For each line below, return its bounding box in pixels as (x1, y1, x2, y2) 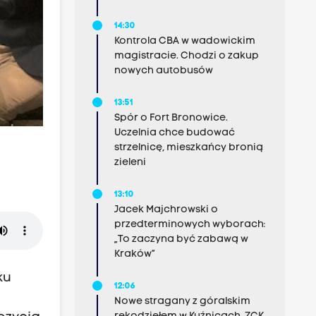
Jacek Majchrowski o (114, 205, 218, 215)
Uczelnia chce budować (114, 128, 235, 138)
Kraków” (114, 249, 155, 260)
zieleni (114, 157, 146, 168)
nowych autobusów (114, 66, 213, 76)
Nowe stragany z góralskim (114, 296, 250, 307)
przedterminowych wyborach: (114, 219, 265, 230)
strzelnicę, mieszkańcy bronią (114, 142, 263, 153)
